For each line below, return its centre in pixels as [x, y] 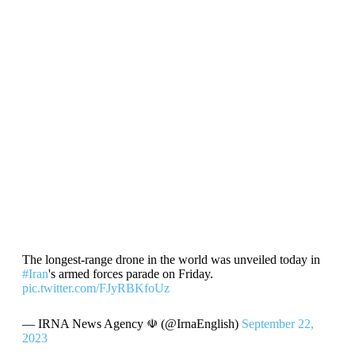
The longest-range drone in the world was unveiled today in [171, 260]
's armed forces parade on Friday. [130, 274]
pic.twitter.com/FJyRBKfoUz [95, 288]
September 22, [277, 324]
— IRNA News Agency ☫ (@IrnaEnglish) [132, 324]
